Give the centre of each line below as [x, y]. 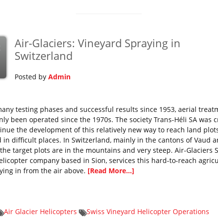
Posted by [31, 77]
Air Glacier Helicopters [40, 211]
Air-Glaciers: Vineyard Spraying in [97, 43]
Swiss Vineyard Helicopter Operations [148, 211]
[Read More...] [111, 171]
